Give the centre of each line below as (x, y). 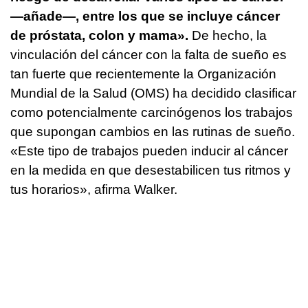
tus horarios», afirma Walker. (94, 189)
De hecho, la (228, 35)
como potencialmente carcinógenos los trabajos (152, 112)
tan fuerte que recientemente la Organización (143, 74)
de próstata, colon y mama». (99, 35)
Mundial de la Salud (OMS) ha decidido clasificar (153, 93)
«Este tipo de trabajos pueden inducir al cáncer (149, 151)
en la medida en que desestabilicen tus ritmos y (151, 170)
